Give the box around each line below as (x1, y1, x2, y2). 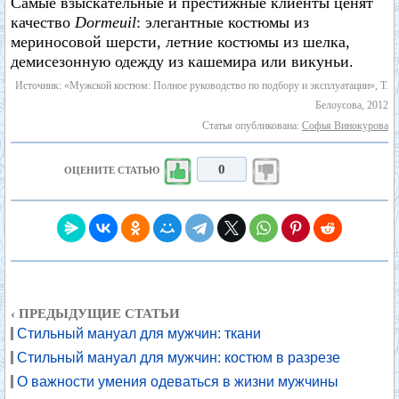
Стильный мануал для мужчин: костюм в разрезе (17, 350, 340, 365)
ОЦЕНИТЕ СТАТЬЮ (63, 165, 162, 175)
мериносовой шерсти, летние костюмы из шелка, (11, 33, 350, 51)
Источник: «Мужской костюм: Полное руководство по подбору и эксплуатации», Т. (15, 79, 388, 92)
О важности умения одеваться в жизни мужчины (17, 374, 338, 389)
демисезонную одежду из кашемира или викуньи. (11, 53, 354, 70)
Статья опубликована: (202, 119, 302, 132)
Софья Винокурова (302, 119, 388, 132)
